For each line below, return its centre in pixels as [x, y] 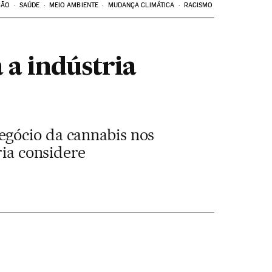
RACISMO [198, 5]
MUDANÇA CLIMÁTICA [141, 5]
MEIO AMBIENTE [74, 5]
